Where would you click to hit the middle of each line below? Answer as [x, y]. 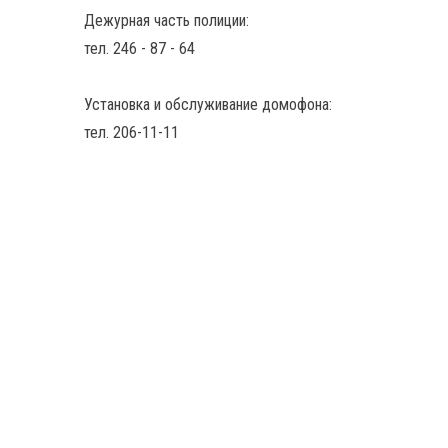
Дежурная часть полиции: [166, 20]
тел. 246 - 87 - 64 [139, 48]
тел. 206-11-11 [131, 132]
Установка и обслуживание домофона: [207, 104]
